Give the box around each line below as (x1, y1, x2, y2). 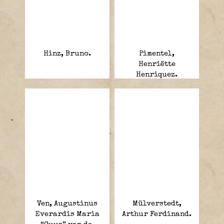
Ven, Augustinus (37, 199, 97, 207)
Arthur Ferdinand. (122, 210, 191, 218)
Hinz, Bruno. (43, 49, 91, 57)
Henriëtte (138, 60, 175, 68)
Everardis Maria (35, 210, 99, 218)
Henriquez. (136, 70, 177, 78)
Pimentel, (139, 49, 174, 57)
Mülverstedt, (132, 199, 181, 207)
